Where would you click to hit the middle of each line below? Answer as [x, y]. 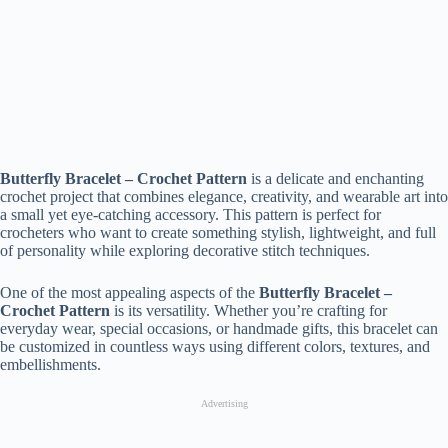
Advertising [224, 403]
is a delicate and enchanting [335, 178]
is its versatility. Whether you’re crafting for [248, 310]
